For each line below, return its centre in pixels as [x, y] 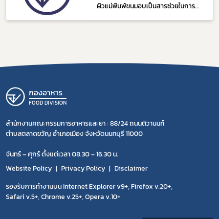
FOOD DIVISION [48, 103]
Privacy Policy [83, 169]
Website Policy [29, 169]
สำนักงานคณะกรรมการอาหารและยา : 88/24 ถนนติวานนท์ [85, 124]
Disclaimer [131, 169]
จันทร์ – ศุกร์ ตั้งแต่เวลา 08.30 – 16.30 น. [62, 154]
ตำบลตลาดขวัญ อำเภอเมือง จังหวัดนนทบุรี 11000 [74, 134]
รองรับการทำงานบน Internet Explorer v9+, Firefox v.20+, [89, 187]
